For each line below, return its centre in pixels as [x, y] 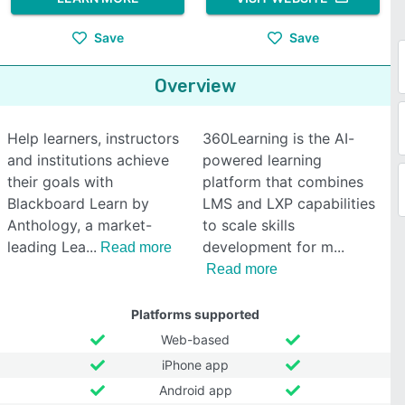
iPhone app [195, 365]
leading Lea [47, 247]
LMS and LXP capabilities [289, 203]
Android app [195, 390]
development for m [268, 247]
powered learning [262, 160]
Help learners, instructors [93, 138]
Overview [195, 86]
